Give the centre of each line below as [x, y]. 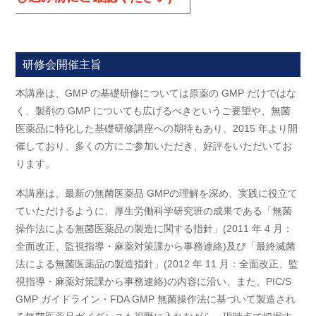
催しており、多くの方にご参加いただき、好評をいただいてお [154, 146]
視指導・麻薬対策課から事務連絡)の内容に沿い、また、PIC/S [154, 281]
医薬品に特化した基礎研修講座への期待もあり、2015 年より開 [157, 128]
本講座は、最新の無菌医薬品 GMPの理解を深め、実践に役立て [157, 193]
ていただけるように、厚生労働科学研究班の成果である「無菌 [154, 211]
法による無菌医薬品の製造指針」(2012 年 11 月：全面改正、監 [157, 263]
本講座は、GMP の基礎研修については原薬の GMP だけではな [156, 93]
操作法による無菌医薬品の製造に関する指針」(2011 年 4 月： [154, 228]
